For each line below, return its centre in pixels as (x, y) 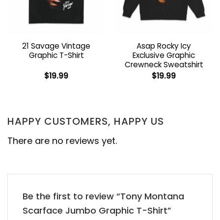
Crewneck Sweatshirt (164, 64)
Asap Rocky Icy (164, 46)
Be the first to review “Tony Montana (103, 196)
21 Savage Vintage (56, 46)
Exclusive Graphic (164, 55)
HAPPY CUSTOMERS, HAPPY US (86, 122)
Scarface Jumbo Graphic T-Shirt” (98, 211)
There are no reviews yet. (62, 141)
